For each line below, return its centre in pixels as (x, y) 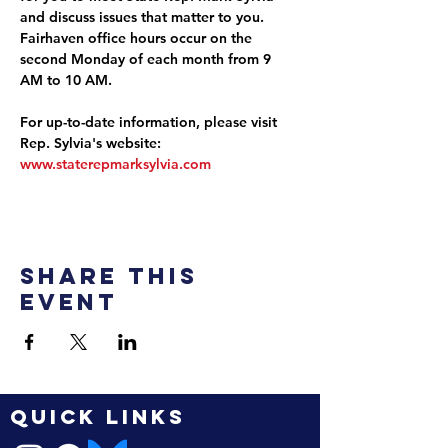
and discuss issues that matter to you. (144, 17)
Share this (109, 276)
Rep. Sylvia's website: (92, 143)
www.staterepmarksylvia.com (115, 164)
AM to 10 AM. (66, 80)
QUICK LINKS (98, 416)
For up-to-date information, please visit (150, 122)
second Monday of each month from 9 (147, 59)
